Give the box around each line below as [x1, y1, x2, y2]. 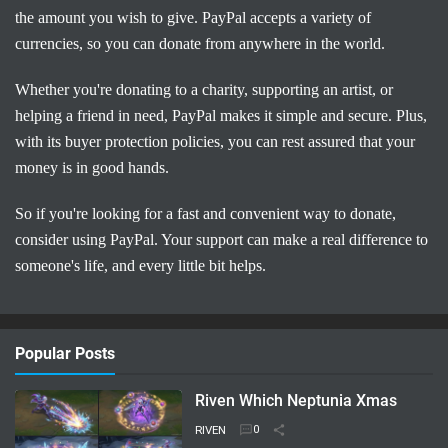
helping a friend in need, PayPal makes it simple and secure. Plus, [15, 107, 427, 125]
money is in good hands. [15, 159, 169, 177]
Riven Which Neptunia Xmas [195, 391, 398, 411]
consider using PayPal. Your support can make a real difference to [15, 231, 428, 249]
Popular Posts [15, 344, 115, 364]
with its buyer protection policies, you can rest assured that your [15, 133, 415, 151]
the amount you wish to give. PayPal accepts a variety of [15, 9, 371, 27]
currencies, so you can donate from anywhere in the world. [15, 35, 385, 53]
